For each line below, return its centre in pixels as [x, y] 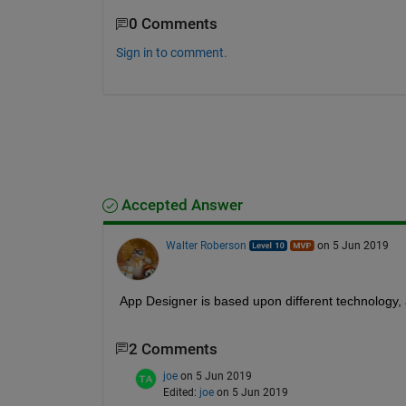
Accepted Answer [180, 205]
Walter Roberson [206, 245]
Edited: [181, 392]
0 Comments [173, 24]
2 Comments [173, 349]
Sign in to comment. [171, 52]
